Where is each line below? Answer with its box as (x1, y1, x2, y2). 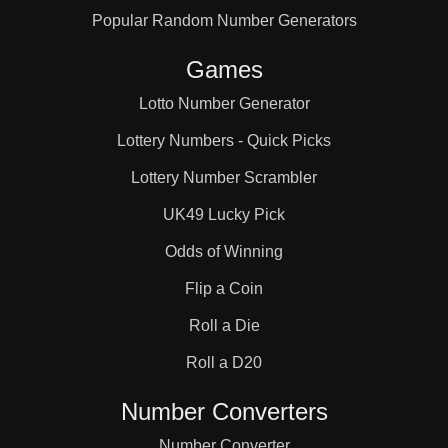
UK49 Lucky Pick (163, 206, 285, 223)
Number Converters (120, 398, 328, 425)
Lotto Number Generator (138, 95, 310, 112)
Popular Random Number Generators (91, 12, 357, 29)
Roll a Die (188, 317, 260, 334)
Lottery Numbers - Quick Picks (117, 132, 331, 149)
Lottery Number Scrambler (131, 169, 317, 186)
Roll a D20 (186, 354, 262, 371)
